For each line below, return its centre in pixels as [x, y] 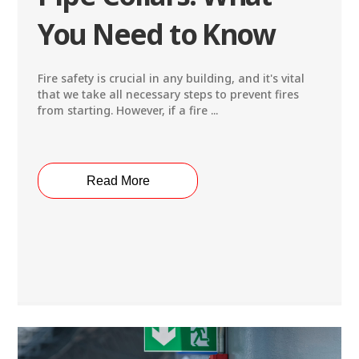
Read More [118, 180]
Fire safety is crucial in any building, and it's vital [171, 79]
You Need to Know [157, 34]
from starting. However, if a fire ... [128, 111]
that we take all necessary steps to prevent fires [169, 95]
